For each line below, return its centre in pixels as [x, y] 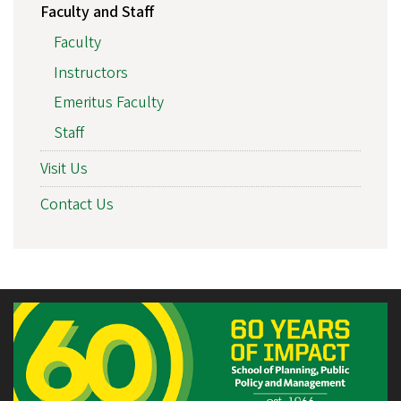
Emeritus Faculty [109, 103]
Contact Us [77, 204]
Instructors [91, 73]
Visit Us [64, 168]
